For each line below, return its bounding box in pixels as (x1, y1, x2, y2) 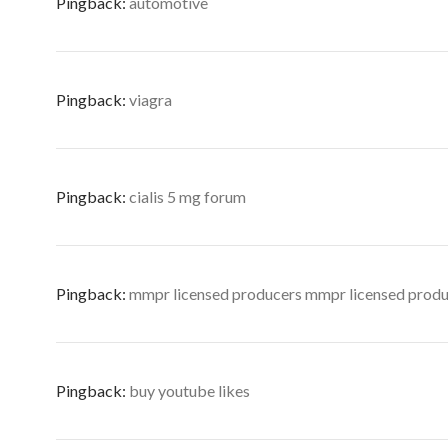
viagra (129, 90, 172, 109)
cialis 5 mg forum (129, 187, 246, 206)
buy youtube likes (129, 381, 250, 400)
